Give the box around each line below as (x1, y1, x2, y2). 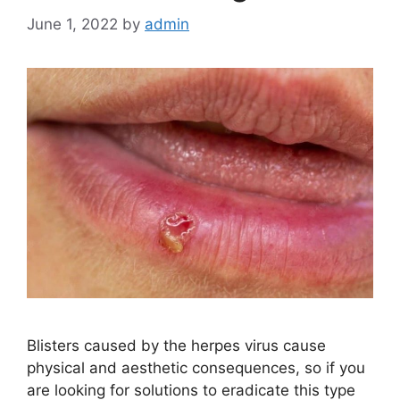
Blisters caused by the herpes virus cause (27, 337, 326, 355)
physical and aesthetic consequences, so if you (27, 359, 365, 378)
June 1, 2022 (27, 14, 118, 33)
